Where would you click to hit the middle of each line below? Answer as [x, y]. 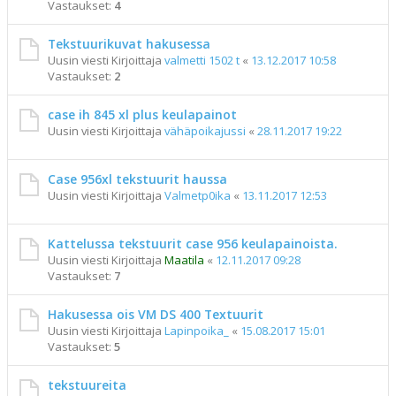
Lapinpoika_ [197, 331]
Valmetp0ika [198, 195]
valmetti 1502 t [202, 60]
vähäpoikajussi [205, 131]
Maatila [184, 260]
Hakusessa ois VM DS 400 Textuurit [156, 314]
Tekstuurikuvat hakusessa [129, 44]
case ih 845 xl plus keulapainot [142, 114]
